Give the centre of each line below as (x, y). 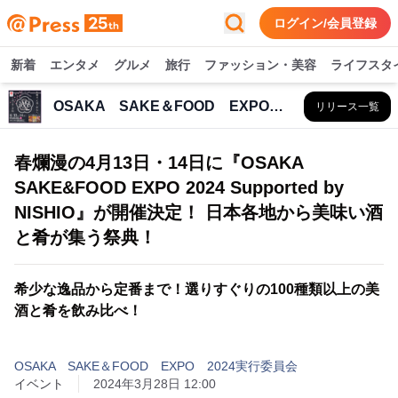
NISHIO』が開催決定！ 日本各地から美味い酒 (199, 212)
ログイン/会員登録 (325, 23)
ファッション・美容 (260, 65)
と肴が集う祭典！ (85, 237)
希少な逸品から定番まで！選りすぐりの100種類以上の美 (197, 289)
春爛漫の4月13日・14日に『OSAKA (159, 163)
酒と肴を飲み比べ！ (78, 310)
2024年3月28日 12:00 (155, 384)
